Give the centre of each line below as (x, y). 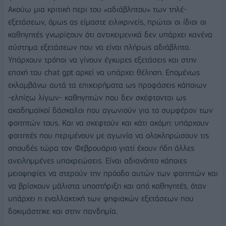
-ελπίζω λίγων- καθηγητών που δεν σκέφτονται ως (97, 97)
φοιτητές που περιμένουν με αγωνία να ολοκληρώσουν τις (108, 135)
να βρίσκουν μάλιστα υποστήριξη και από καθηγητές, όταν (107, 186)
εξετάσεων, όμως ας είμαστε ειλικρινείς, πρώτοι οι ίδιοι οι (107, 22)
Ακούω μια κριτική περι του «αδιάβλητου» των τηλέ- (97, 9)
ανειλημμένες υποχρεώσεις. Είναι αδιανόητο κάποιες (97, 160)
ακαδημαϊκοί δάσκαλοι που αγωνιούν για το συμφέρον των (110, 110)
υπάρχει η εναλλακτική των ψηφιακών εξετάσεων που (101, 198)
